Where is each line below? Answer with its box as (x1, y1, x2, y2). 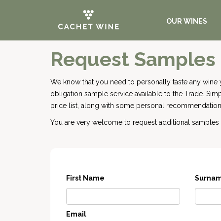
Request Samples (50, 47, 216, 71)
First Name (66, 174, 105, 182)
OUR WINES (166, 17, 208, 25)
